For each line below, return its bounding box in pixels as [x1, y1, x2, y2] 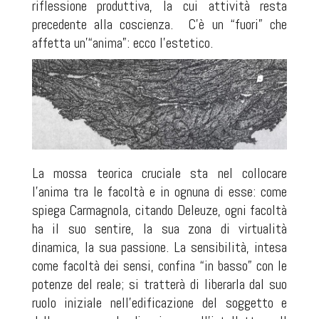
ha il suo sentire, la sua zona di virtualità [31, 219, 288, 238]
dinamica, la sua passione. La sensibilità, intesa [31, 237, 288, 256]
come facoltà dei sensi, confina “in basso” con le [31, 256, 288, 275]
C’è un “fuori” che [188, 15, 288, 33]
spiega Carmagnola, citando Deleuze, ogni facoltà [31, 200, 288, 219]
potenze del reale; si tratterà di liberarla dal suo [31, 274, 288, 293]
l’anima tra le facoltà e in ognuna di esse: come [31, 182, 288, 201]
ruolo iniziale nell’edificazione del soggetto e [31, 293, 288, 312]
